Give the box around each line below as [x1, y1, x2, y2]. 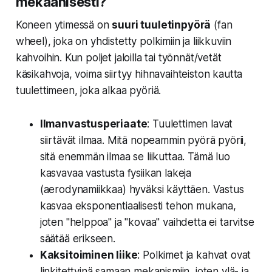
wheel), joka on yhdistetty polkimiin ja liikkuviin [15, 35, 232, 48]
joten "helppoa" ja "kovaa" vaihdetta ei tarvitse [39, 216, 254, 229]
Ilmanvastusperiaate [39, 118, 148, 131]
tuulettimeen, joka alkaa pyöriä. [15, 84, 161, 97]
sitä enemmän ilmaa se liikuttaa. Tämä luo [39, 151, 230, 163]
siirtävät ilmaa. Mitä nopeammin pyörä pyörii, [39, 134, 247, 147]
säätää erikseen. [39, 233, 115, 245]
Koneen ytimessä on [15, 19, 112, 32]
